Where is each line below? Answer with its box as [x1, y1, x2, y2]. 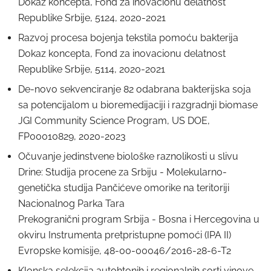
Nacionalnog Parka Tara [18, 198, 125, 209]
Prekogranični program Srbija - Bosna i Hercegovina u [18, 214, 260, 225]
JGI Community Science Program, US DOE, [18, 115, 210, 126]
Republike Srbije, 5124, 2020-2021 [18, 12, 166, 24]
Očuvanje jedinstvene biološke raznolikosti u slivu [18, 151, 238, 162]
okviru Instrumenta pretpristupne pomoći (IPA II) [18, 229, 231, 241]
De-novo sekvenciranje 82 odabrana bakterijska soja [18, 83, 251, 95]
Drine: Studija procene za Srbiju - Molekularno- [18, 166, 227, 178]
